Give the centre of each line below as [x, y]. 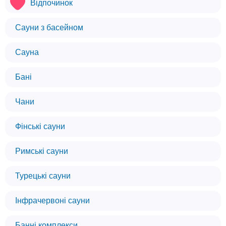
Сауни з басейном [49, 27]
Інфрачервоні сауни [52, 201]
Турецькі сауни [43, 176]
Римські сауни [42, 151]
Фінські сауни [40, 126]
